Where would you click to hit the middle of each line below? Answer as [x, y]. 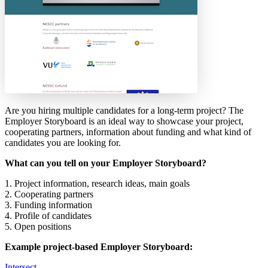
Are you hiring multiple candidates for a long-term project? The [124, 110]
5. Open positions [38, 226]
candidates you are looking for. [63, 142]
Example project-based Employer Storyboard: [99, 246]
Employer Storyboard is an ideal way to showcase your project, [124, 121]
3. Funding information [48, 205]
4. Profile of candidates [48, 215]
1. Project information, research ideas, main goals [97, 183]
